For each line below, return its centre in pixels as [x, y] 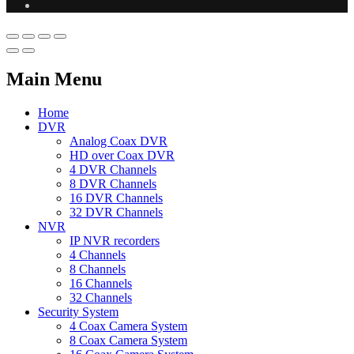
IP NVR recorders [115, 241]
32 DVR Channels [116, 213]
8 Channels [98, 269]
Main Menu [54, 79]
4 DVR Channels [113, 170]
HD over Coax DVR [122, 156]
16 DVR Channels [116, 198]
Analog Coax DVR [119, 141]
